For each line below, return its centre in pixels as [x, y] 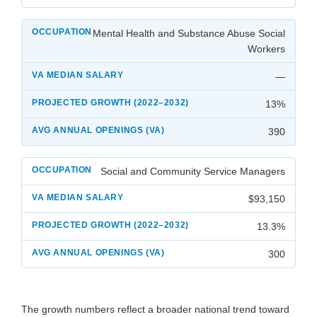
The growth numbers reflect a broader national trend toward [155, 310]
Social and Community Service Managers [193, 172]
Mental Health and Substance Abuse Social [189, 34]
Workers [266, 49]
